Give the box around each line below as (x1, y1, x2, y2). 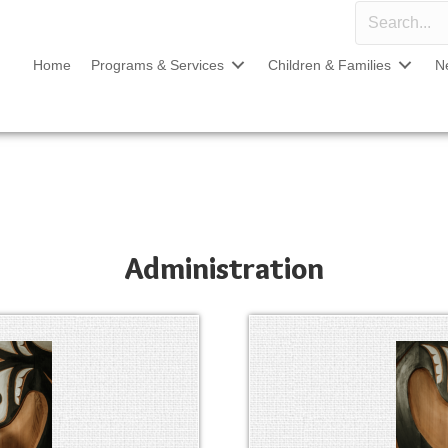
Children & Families (267, 57, 391, 73)
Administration (124, 250, 324, 288)
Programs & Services (90, 57, 224, 73)
